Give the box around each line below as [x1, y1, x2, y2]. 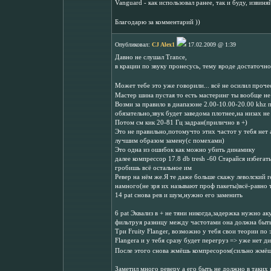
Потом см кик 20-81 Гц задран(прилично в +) [115, 119, 247, 126]
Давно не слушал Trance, [115, 54, 187, 60]
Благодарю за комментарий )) [115, 18, 200, 25]
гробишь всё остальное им [115, 165, 192, 172]
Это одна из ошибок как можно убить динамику [115, 146, 255, 154]
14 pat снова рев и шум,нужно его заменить [115, 192, 243, 199]
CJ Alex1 [152, 41, 175, 48]
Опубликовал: [115, 41, 152, 48]
